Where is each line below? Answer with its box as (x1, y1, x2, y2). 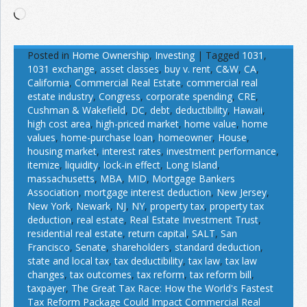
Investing (155, 48, 195, 62)
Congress (99, 89, 140, 103)
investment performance (167, 144, 276, 158)
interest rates (102, 144, 161, 158)
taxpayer (27, 281, 66, 295)
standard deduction (175, 240, 260, 254)
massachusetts (27, 171, 95, 185)
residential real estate (27, 226, 123, 240)
